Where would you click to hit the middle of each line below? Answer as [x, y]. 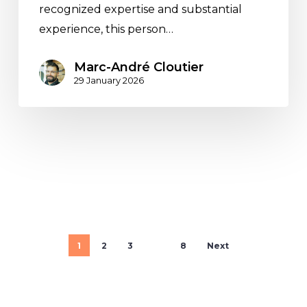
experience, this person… [106, 29]
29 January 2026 [109, 80]
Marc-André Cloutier [138, 67]
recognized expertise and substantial [140, 10]
